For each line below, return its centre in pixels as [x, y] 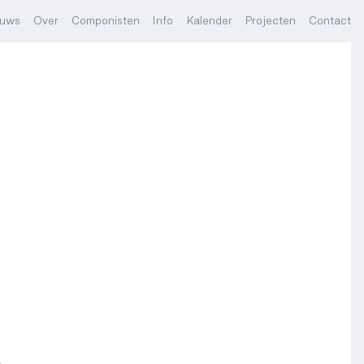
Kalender [209, 20]
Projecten [271, 20]
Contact [330, 20]
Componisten [106, 20]
